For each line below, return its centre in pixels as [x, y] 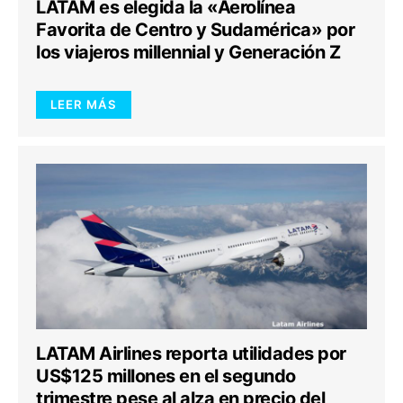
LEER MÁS [84, 104]
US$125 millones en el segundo [166, 376]
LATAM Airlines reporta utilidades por [191, 354]
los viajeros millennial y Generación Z [188, 52]
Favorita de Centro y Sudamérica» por [195, 30]
